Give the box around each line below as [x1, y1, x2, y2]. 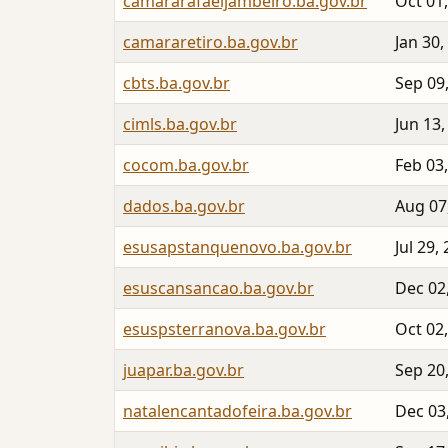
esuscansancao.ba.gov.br [123, 277, 314, 300]
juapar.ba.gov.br [123, 359, 244, 382]
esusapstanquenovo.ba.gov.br [123, 236, 352, 259]
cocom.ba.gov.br [123, 154, 249, 177]
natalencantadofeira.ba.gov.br [123, 400, 352, 423]
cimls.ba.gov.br [123, 113, 237, 136]
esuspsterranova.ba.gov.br [123, 318, 326, 341]
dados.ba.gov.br [123, 195, 245, 218]
